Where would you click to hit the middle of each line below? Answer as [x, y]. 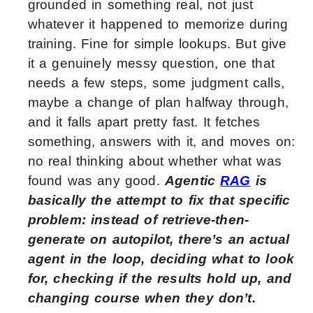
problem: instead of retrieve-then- [138, 220]
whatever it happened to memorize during [158, 24]
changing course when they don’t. [141, 298]
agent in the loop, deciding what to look [161, 259]
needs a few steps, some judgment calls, [156, 83]
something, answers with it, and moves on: [161, 141]
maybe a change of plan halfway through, [158, 102]
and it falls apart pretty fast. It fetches [144, 122]
